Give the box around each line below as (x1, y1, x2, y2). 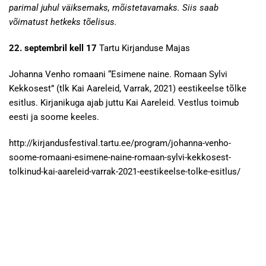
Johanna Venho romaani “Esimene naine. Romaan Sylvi (9, 69, 227, 80)
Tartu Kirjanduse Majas (97, 43, 192, 53)
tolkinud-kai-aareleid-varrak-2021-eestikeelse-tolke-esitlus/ (9, 166, 240, 177)
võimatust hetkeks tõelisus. (9, 17, 117, 27)
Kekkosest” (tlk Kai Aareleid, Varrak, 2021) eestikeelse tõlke (9, 83, 246, 94)
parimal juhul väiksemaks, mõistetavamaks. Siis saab (9, 2, 218, 13)
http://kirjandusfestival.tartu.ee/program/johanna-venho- (9, 138, 231, 148)
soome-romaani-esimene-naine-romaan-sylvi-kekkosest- (9, 152, 231, 163)
